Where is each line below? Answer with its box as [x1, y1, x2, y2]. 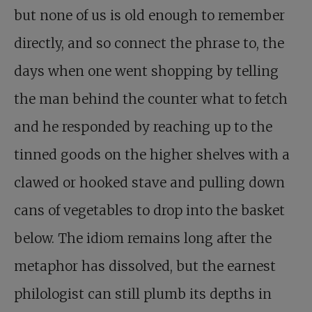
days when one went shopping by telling [14, 63, 279, 80]
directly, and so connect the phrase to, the [14, 35, 284, 52]
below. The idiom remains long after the [14, 230, 272, 247]
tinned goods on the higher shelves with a [14, 146, 290, 164]
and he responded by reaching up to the [14, 118, 272, 136]
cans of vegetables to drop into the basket [14, 202, 285, 219]
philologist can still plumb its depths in [14, 286, 272, 303]
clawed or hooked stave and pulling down [14, 174, 285, 192]
